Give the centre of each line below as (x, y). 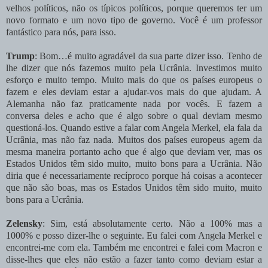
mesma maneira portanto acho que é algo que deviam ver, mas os (134, 151)
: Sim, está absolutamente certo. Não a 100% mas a (152, 223)
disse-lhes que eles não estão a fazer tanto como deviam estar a (134, 259)
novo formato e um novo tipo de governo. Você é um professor (134, 20)
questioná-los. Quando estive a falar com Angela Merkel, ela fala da (134, 127)
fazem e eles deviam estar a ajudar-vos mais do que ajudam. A (134, 92)
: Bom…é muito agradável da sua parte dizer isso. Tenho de (148, 56)
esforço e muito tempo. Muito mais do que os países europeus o (134, 80)
